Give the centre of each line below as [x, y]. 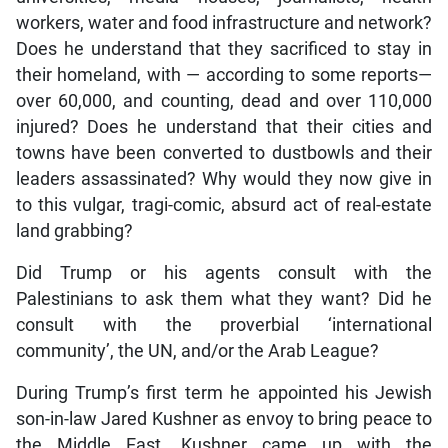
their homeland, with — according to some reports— [224, 74]
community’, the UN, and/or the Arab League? [197, 350]
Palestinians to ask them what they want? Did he [224, 298]
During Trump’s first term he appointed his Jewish [224, 392]
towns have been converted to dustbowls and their [224, 152]
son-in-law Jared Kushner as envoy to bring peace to [224, 418]
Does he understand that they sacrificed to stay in [224, 48]
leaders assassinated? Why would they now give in [224, 178]
